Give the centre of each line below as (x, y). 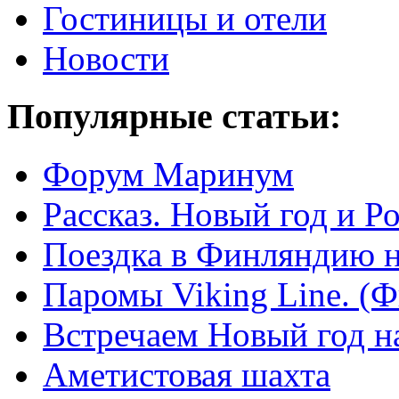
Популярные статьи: (174, 117)
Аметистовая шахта (187, 374)
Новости (106, 59)
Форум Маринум (168, 174)
